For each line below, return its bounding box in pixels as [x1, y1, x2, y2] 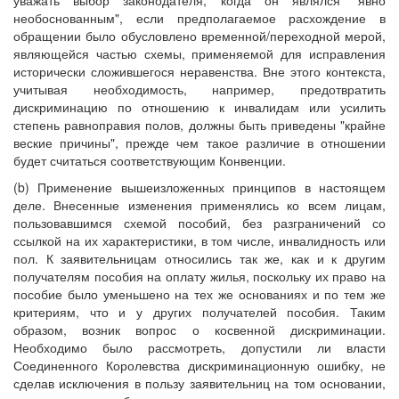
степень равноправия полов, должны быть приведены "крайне [13, 116, 386, 134]
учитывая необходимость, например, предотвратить [13, 80, 386, 99]
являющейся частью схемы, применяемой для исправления [13, 45, 386, 63]
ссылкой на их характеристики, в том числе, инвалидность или [13, 232, 386, 250]
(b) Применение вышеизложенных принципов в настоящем [13, 178, 386, 197]
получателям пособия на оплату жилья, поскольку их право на [13, 267, 386, 286]
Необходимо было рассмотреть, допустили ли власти [13, 338, 386, 357]
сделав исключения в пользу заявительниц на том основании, [13, 374, 386, 393]
